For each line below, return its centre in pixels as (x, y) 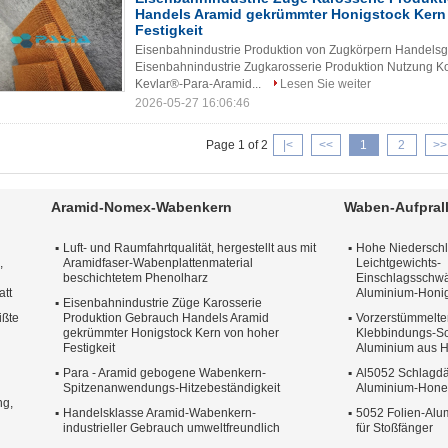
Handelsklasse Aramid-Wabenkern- (159, 413)
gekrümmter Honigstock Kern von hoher (171, 333)
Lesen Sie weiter (325, 84)
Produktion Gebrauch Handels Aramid (166, 318)
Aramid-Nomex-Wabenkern (141, 207)
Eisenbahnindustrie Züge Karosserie (162, 303)
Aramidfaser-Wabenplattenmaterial (158, 263)
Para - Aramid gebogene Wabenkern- (164, 373)
